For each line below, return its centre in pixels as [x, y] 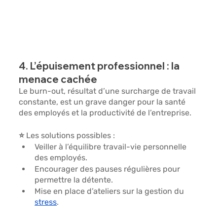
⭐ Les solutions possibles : [67, 135]
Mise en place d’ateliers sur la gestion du [110, 191]
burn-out [47, 91]
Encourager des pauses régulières [99, 169]
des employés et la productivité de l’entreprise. [105, 112]
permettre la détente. [74, 180]
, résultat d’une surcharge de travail [131, 91]
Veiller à [50, 147]
